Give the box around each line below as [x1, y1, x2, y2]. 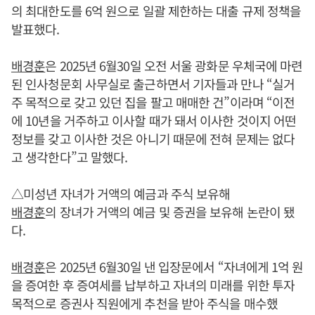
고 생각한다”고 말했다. [11, 148, 128, 166]
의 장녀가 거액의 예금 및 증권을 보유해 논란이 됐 [45, 202, 295, 221]
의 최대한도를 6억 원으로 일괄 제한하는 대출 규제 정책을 [11, 1, 302, 20]
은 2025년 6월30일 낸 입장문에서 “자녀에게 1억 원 [45, 257, 304, 276]
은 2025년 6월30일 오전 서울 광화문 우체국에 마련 [45, 56, 303, 75]
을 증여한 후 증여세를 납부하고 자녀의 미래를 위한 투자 [11, 276, 295, 294]
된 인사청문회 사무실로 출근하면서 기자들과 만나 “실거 [11, 75, 295, 93]
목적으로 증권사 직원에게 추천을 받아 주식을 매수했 [11, 294, 278, 312]
